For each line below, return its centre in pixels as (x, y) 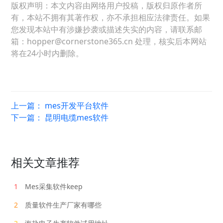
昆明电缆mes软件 (77, 117)
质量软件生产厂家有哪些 (62, 205)
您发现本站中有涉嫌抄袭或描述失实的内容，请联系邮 (107, 29)
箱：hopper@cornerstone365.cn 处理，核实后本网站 (109, 41)
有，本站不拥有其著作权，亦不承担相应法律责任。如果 (111, 17)
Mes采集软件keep (53, 186)
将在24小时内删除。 (48, 53)
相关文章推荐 (46, 162)
